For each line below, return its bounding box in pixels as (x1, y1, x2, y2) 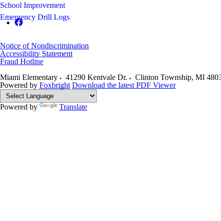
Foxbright (39, 81, 70, 89)
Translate (59, 103, 87, 111)
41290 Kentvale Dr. (66, 73, 127, 81)
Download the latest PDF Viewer (72, 81, 176, 89)
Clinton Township (135, 73, 191, 81)
